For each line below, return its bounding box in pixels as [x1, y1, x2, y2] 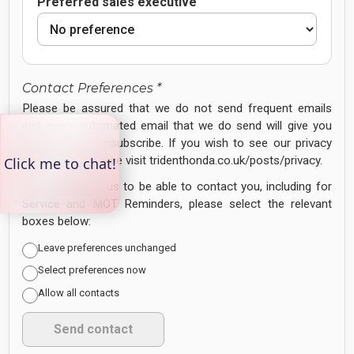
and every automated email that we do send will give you [22, 119, 332, 134]
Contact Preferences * [22, 81, 162, 96]
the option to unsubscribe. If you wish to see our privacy [22, 136, 332, 151]
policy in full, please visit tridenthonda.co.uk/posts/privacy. [22, 153, 323, 168]
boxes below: [22, 213, 92, 228]
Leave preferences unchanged [38, 241, 177, 254]
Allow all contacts [38, 287, 120, 299]
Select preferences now [38, 264, 147, 277]
